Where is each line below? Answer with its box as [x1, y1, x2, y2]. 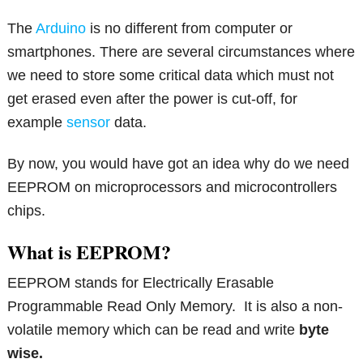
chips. [7, 203, 46, 220]
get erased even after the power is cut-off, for [7, 91, 298, 108]
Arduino [36, 20, 87, 37]
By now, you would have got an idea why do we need [7, 156, 350, 173]
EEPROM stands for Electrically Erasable [7, 275, 275, 292]
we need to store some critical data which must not [7, 67, 335, 84]
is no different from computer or [86, 20, 293, 37]
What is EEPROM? [7, 237, 172, 267]
